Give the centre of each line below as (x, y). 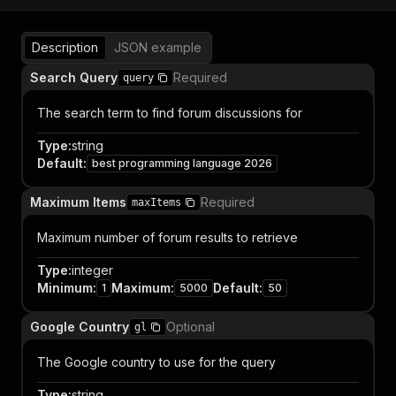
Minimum (65, 288)
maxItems (156, 202)
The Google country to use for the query (156, 362)
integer (92, 270)
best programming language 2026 (182, 163)
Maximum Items (78, 202)
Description (65, 47)
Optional (190, 327)
